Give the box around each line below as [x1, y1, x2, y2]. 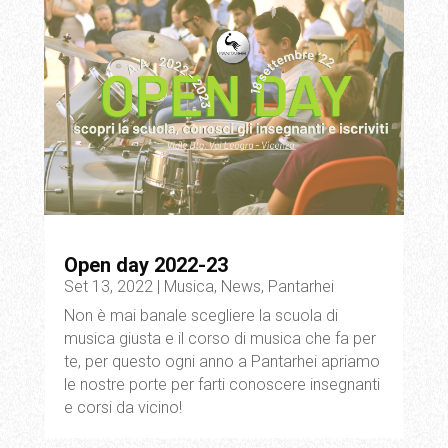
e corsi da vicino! [63, 397, 182, 417]
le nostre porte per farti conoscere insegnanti [63, 374, 380, 394]
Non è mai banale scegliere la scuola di [63, 305, 338, 325]
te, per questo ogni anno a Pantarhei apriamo [63, 351, 380, 371]
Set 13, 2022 [63, 276, 153, 296]
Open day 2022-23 [63, 252, 228, 277]
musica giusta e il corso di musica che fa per [63, 328, 376, 348]
